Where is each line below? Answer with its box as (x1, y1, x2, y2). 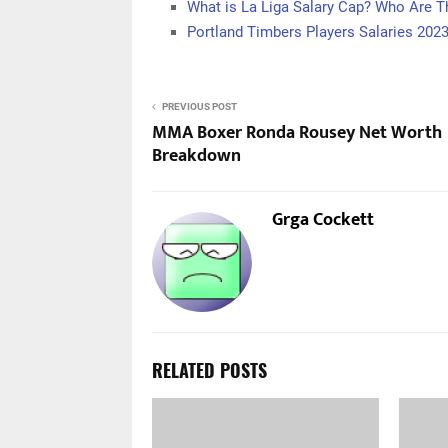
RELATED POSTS (152, 357, 267, 383)
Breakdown (152, 141, 241, 171)
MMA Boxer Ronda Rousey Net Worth (152, 118, 442, 148)
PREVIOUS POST (162, 101, 237, 112)
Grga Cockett (272, 205, 374, 235)
